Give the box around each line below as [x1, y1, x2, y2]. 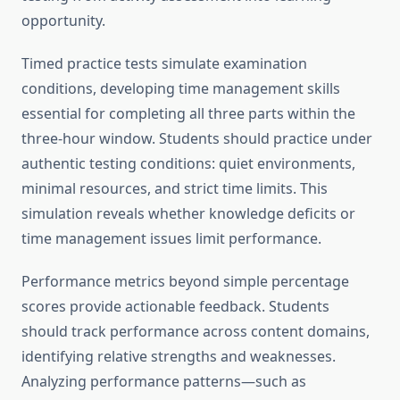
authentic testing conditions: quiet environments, [21, 154, 355, 174]
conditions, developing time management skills [21, 79, 340, 99]
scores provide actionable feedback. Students [21, 296, 329, 317]
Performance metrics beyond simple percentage [21, 271, 349, 292]
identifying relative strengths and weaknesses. [21, 346, 336, 367]
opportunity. [21, 11, 105, 31]
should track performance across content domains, [21, 321, 370, 342]
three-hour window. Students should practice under [21, 129, 372, 149]
